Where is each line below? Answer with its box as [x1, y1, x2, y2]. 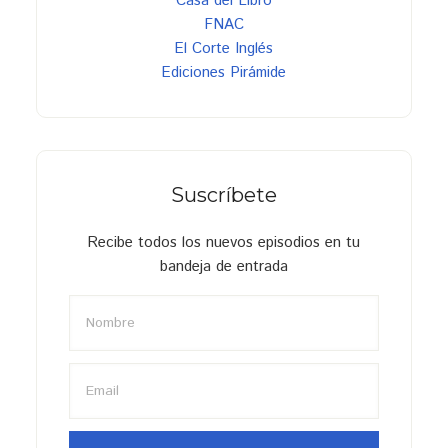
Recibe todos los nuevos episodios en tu [87, 231, 361, 253]
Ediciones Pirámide [161, 61, 287, 83]
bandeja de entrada [159, 255, 288, 277]
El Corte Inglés [174, 37, 274, 59]
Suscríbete [170, 182, 277, 207]
